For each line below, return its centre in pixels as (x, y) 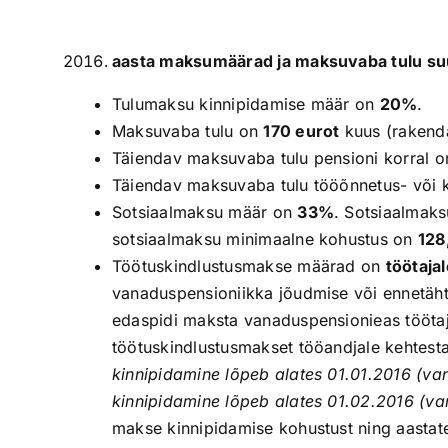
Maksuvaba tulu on (188, 131)
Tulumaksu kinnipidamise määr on (246, 104)
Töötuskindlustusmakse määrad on (249, 266)
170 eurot (301, 131)
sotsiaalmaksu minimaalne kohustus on (265, 239)
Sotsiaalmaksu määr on (205, 212)
